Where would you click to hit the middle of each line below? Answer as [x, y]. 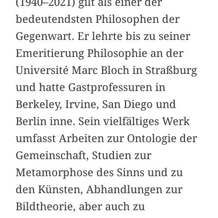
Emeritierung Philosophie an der [100, 53]
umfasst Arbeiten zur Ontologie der [107, 138]
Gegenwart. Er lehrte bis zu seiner [103, 36]
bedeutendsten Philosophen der [98, 19]
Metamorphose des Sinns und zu [100, 173]
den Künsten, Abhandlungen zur [99, 190]
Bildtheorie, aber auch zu [81, 207]
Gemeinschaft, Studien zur [84, 155]
